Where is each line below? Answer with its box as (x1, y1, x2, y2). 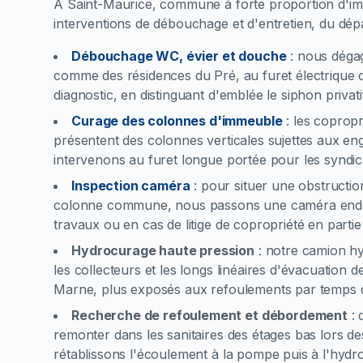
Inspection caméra (71, 177, 190, 194)
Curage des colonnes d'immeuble (71, 113, 283, 129)
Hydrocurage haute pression (71, 242, 254, 258)
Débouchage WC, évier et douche (71, 48, 287, 64)
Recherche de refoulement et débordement (71, 307, 348, 323)
